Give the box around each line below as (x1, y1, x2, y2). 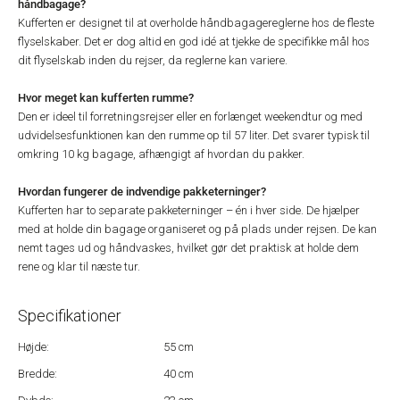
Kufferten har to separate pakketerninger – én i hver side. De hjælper (18, 204, 360, 217)
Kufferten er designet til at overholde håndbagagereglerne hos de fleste (18, 16, 374, 29)
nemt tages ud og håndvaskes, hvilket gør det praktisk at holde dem (18, 241, 359, 254)
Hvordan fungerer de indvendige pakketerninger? (18, 183, 266, 199)
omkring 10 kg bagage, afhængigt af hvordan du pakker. (18, 147, 304, 161)
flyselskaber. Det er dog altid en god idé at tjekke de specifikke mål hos (18, 35, 370, 48)
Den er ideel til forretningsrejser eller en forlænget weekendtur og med (18, 110, 362, 123)
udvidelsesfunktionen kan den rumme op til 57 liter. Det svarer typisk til (18, 129, 370, 142)
